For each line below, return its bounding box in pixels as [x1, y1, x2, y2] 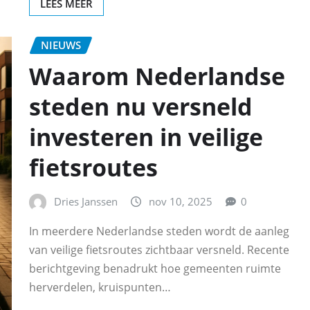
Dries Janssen [54, 194, 118, 208]
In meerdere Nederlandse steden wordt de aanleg [29, 224, 289, 239]
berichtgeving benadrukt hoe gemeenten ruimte [29, 261, 281, 277]
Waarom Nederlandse [29, 60, 285, 92]
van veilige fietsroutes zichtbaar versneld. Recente [29, 242, 289, 258]
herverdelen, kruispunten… [29, 280, 171, 295]
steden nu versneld [29, 90, 253, 122]
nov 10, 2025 [149, 194, 212, 208]
